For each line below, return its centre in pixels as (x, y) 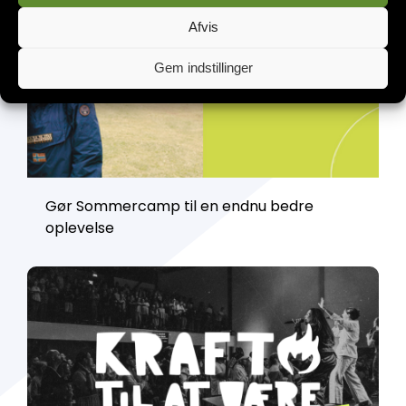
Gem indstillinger (203, 68)
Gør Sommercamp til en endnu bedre (179, 207)
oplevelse (80, 228)
